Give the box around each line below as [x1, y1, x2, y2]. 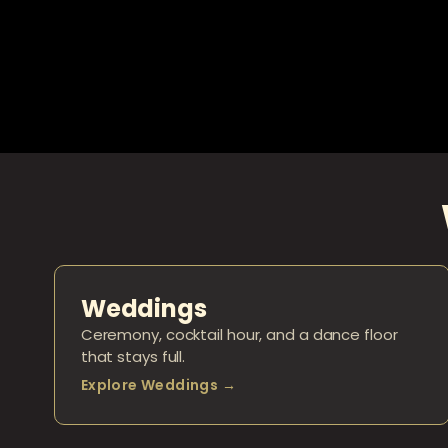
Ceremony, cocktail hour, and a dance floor [80, 324, 398, 346]
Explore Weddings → [80, 375, 236, 396]
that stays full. [80, 346, 186, 368]
